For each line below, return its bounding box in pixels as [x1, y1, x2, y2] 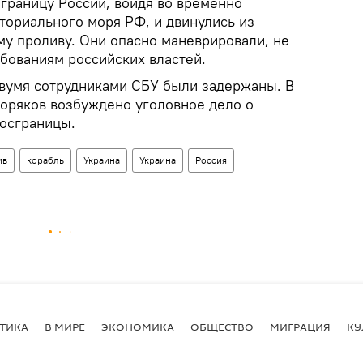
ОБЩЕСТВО [190, 318, 254, 334]
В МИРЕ [45, 318, 85, 334]
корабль [27, 154, 64, 166]
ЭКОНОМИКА [101, 318, 174, 334]
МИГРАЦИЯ [270, 318, 331, 334]
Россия [195, 154, 227, 166]
